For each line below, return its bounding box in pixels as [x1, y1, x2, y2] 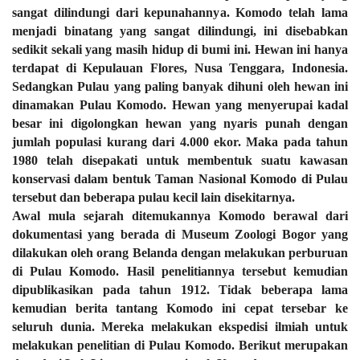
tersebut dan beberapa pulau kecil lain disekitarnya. [12, 190, 295, 204]
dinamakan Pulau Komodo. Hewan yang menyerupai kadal [12, 98, 348, 112]
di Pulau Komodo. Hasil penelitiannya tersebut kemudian [12, 264, 348, 278]
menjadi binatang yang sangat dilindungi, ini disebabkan [12, 24, 348, 38]
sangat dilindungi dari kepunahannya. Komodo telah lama [12, 6, 348, 19]
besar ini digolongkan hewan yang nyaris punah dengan [12, 117, 348, 130]
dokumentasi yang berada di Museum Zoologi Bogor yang [12, 227, 348, 241]
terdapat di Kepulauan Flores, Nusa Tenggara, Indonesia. [12, 61, 348, 75]
